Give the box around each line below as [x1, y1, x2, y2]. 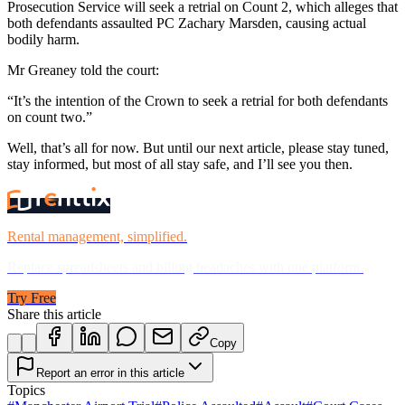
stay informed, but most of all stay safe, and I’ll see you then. [7, 155, 353, 172]
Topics [7, 381, 45, 398]
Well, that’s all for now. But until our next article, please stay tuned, [7, 139, 389, 155]
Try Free [7, 289, 56, 306]
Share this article [7, 306, 101, 322]
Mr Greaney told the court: [7, 61, 159, 78]
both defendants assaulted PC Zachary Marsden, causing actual [7, 14, 366, 31]
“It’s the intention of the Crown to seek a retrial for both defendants [7, 92, 388, 108]
